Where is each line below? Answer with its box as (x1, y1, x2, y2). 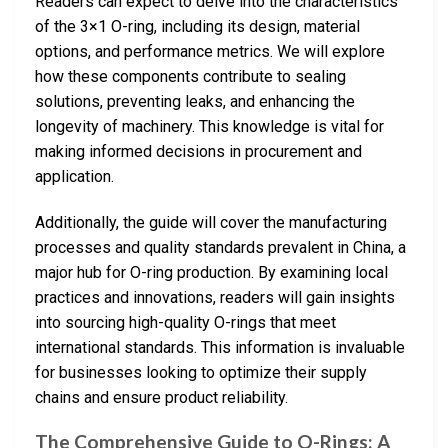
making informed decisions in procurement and (35, 141, 362, 161)
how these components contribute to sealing (35, 66, 346, 86)
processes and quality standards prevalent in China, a (35, 237, 406, 257)
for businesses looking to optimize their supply (35, 362, 367, 382)
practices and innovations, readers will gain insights (35, 287, 395, 307)
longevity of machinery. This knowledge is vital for (35, 116, 384, 136)
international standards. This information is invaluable (35, 337, 405, 357)
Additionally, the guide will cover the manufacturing (35, 212, 387, 232)
